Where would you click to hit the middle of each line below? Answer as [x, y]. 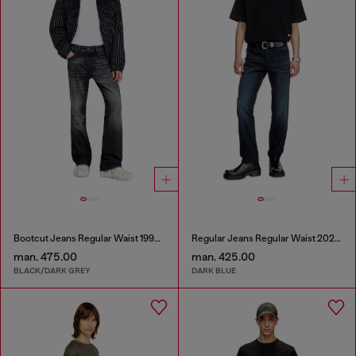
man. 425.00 [223, 256]
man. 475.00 [45, 256]
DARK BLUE [213, 271]
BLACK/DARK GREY [52, 271]
